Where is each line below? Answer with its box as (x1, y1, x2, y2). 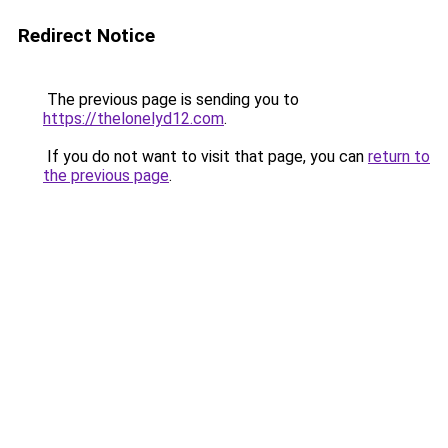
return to (368, 147, 430, 166)
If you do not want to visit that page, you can (43, 147, 368, 166)
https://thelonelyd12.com (43, 109, 224, 128)
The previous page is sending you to (43, 90, 299, 109)
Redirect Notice (18, 24, 155, 47)
